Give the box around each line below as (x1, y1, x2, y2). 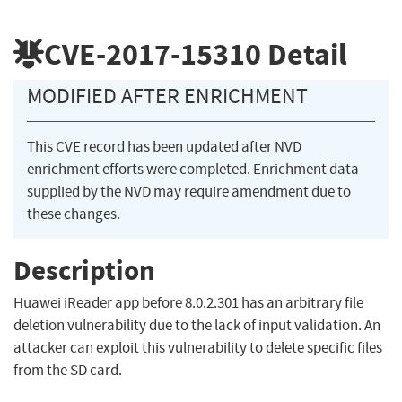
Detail (261, 33, 347, 74)
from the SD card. (13, 361, 122, 380)
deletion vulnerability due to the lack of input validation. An (13, 316, 380, 336)
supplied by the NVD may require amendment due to (27, 182, 351, 202)
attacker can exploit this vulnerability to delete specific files (13, 338, 382, 358)
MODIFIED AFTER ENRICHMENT (27, 83, 308, 110)
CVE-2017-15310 (44, 33, 261, 74)
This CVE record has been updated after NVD (27, 137, 301, 157)
